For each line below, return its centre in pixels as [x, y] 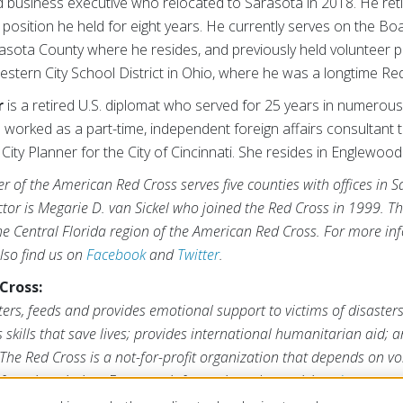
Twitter [199, 255]
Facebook [116, 255]
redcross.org [361, 381]
